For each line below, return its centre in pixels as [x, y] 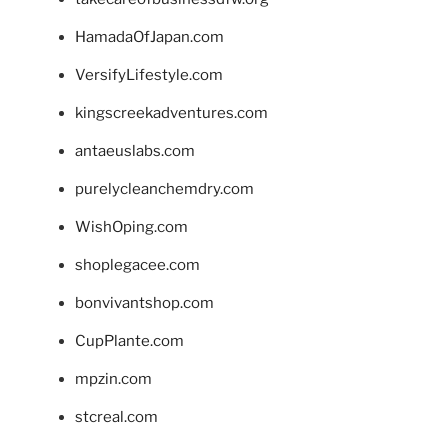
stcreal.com [116, 417]
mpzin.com [113, 379]
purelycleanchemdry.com [164, 189]
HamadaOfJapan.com [149, 37]
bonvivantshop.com [144, 303]
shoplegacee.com [137, 265]
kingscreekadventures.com [171, 113]
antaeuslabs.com [135, 151]
